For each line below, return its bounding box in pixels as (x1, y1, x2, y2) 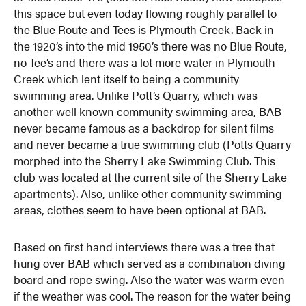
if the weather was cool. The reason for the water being (14, 287, 292, 304)
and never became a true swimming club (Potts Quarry (14, 135, 292, 152)
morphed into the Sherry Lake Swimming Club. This (14, 152, 276, 169)
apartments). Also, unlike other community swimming (14, 184, 283, 201)
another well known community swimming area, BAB (14, 102, 282, 120)
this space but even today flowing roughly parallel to (14, 4, 277, 21)
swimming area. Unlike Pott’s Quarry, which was (14, 86, 258, 103)
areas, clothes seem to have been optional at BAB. (14, 201, 266, 218)
